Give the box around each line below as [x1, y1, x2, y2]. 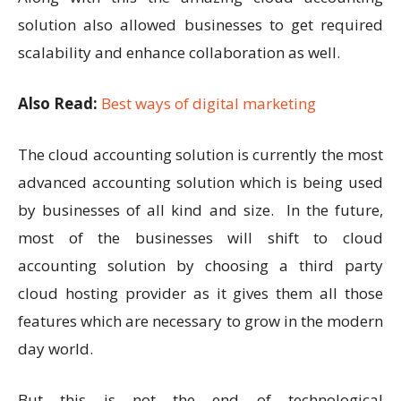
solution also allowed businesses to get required [18, 14, 383, 36]
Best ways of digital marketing [101, 93, 316, 115]
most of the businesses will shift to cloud [18, 227, 383, 249]
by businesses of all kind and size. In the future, [18, 200, 383, 221]
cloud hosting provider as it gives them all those [18, 283, 383, 304]
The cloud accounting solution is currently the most [18, 144, 383, 166]
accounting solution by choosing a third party [18, 255, 383, 277]
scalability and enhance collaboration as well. [18, 42, 344, 64]
